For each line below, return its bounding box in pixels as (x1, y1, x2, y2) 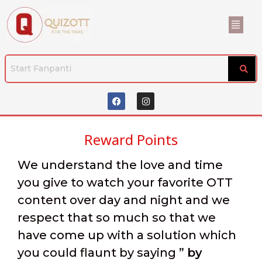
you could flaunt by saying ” (18, 246, 188, 260)
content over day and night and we (18, 193, 230, 207)
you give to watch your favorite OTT (18, 175, 233, 189)
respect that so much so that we (18, 211, 216, 225)
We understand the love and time (18, 158, 223, 172)
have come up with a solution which (18, 228, 237, 242)
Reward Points (84, 130, 178, 149)
